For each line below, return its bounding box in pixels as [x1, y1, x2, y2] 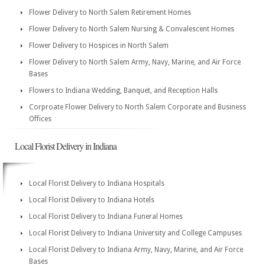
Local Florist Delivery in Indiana [15, 140, 117, 152]
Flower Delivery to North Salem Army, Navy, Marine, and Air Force [29, 58, 241, 66]
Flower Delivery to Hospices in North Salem [29, 41, 169, 50]
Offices [29, 115, 51, 123]
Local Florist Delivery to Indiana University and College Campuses [29, 229, 242, 237]
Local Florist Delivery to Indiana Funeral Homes [29, 212, 183, 221]
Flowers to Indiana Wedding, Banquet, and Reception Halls [29, 86, 218, 95]
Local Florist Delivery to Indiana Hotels [29, 196, 154, 204]
